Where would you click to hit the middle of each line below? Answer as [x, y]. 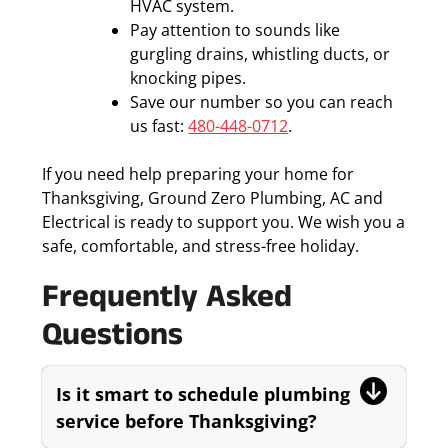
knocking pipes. [188, 78]
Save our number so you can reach [262, 102]
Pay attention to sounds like [235, 30]
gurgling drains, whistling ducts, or [260, 54]
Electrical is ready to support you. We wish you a [224, 222]
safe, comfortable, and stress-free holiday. [201, 246]
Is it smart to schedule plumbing [203, 394]
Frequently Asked [167, 301]
